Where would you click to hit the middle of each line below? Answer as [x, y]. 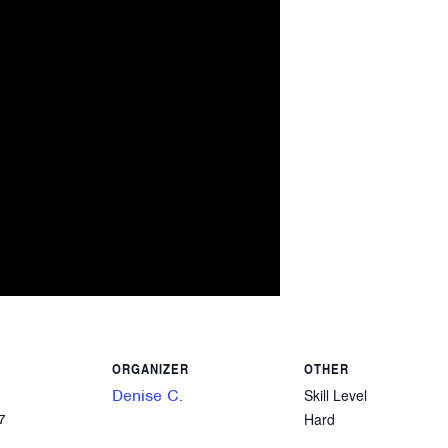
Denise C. [147, 395]
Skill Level [335, 395]
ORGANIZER [150, 368]
